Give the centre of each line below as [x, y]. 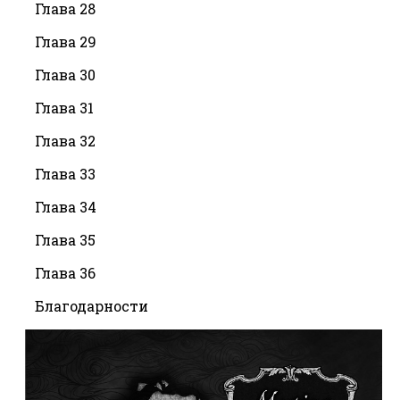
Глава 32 [65, 140]
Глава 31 [64, 107]
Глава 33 [65, 173]
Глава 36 [65, 272]
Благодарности [92, 305]
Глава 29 [66, 41]
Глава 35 [65, 239]
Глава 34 [66, 206]
